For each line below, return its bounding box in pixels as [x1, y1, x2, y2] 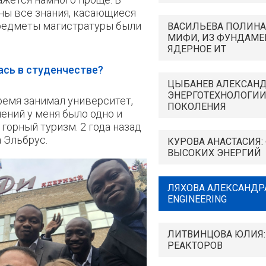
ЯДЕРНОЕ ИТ [167, 43, 226, 55]
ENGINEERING [167, 194, 227, 205]
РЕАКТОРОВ [167, 240, 223, 251]
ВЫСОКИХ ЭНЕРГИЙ [167, 147, 261, 159]
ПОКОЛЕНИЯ [167, 101, 226, 112]
